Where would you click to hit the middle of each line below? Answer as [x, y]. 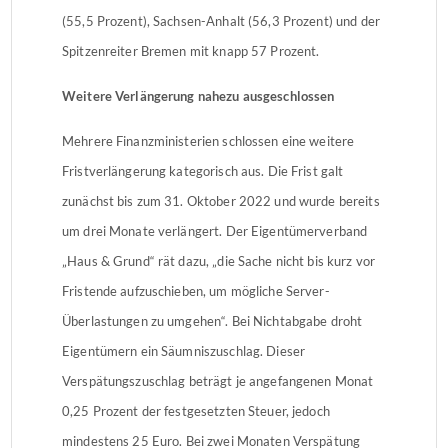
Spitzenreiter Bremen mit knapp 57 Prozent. [191, 50]
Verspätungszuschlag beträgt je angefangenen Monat [218, 380]
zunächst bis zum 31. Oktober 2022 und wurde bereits [221, 200]
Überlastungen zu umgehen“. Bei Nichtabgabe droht [212, 320]
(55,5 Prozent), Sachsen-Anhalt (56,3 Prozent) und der [221, 20]
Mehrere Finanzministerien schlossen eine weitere [208, 140]
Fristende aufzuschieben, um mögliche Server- [196, 290]
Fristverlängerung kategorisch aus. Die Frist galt [203, 170]
